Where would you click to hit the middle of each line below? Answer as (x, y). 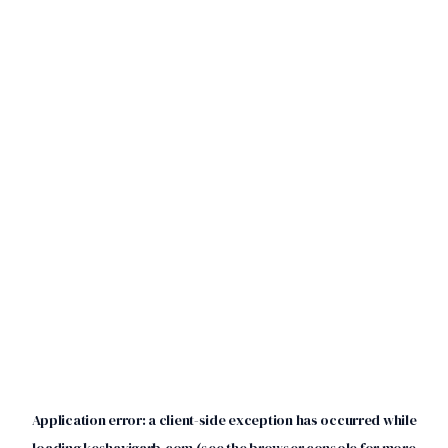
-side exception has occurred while (305, 420)
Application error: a (95, 420)
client (176, 420)
